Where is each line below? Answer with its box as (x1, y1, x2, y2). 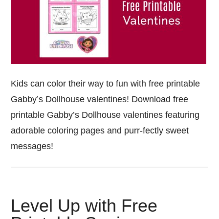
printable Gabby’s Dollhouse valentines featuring (11, 110, 200, 120)
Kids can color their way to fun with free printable (11, 79, 200, 88)
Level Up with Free (11, 196, 158, 216)
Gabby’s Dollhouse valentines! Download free (11, 94, 189, 104)
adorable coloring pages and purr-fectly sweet (11, 126, 189, 135)
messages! (11, 141, 54, 151)
